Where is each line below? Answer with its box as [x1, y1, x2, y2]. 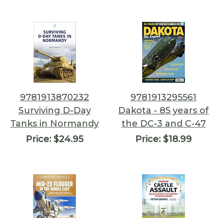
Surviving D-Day [18, 105, 91, 116]
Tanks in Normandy [10, 118, 99, 129]
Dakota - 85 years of [118, 105, 209, 116]
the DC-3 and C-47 [121, 118, 206, 129]
